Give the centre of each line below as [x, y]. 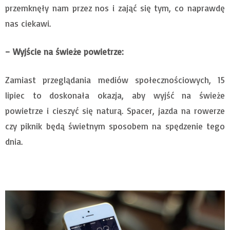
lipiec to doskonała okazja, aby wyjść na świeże [115, 95]
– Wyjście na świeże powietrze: [64, 52]
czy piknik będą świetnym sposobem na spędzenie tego [115, 126]
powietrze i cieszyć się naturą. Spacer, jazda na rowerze [115, 111]
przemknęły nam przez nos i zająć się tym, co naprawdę [115, 8]
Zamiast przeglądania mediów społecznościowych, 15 [115, 80]
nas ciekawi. [28, 24]
